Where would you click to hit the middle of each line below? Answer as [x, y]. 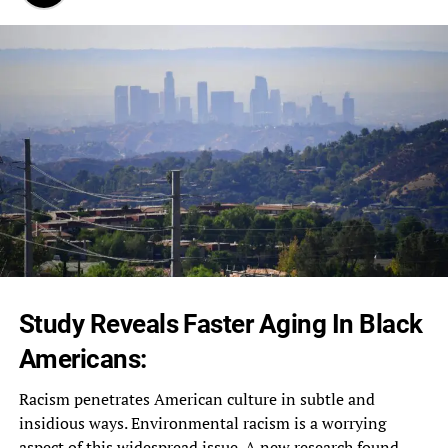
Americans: [82, 358]
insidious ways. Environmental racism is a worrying [202, 422]
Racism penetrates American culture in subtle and [196, 398]
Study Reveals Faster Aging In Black [220, 323]
